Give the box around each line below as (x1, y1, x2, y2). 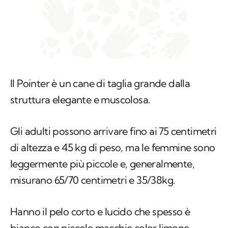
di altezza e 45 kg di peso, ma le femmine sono (10, 141, 215, 154)
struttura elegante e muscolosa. (10, 93, 151, 106)
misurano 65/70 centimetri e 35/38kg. (10, 174, 176, 187)
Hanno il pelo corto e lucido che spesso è (10, 205, 190, 218)
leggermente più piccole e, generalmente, (10, 157, 194, 170)
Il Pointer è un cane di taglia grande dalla (10, 77, 190, 90)
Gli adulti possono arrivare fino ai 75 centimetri (10, 125, 217, 138)
